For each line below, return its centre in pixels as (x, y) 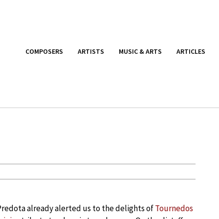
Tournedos (174, 208)
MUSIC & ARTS (140, 51)
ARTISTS (91, 51)
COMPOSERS (44, 51)
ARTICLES (191, 51)
